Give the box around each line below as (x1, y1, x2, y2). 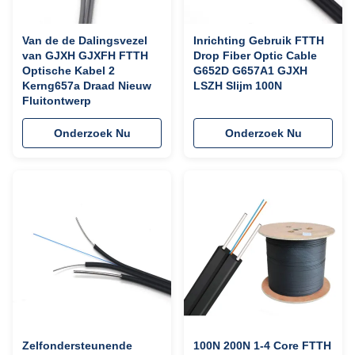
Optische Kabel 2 (22, 64, 115, 77)
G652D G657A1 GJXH (193, 64, 307, 77)
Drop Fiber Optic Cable (193, 49, 317, 62)
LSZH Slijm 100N (193, 79, 282, 92)
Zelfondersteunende (22, 339, 132, 352)
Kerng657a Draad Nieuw (22, 79, 151, 92)
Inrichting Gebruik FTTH (193, 34, 324, 47)
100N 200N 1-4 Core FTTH (193, 339, 331, 352)
